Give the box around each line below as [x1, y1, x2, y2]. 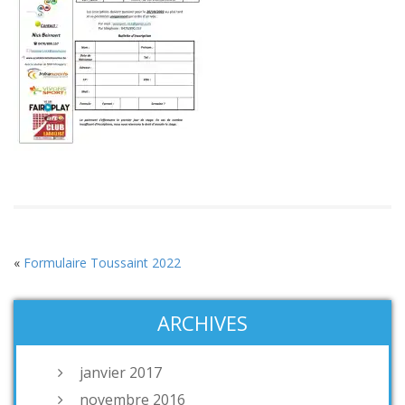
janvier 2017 [80, 362, 162, 382]
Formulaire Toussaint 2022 [24, 254, 181, 271]
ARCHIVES [157, 308, 248, 336]
